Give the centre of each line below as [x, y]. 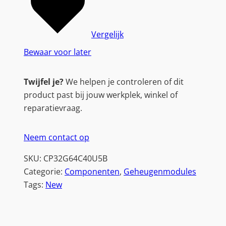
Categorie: [44, 172]
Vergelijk [107, 35]
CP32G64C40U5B [75, 159]
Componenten [92, 172]
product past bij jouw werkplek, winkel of [101, 95]
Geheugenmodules [160, 172]
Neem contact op [56, 137]
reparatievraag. [53, 108]
